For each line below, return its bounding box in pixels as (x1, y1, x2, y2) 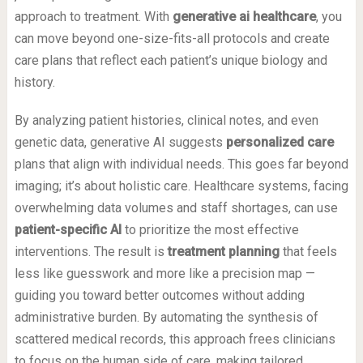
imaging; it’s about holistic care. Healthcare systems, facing (14, 178, 348, 194)
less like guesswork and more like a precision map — (14, 266, 315, 282)
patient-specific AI (14, 222, 122, 238)
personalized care (225, 135, 334, 151)
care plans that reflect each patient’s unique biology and (14, 53, 327, 69)
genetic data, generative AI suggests (14, 135, 226, 151)
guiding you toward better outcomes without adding (14, 288, 305, 304)
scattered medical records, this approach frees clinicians (14, 331, 335, 348)
